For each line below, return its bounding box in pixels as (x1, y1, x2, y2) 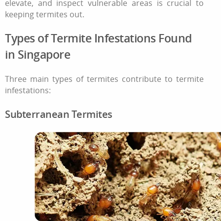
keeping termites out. (5, 8, 84, 20)
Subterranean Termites (5, 108, 112, 121)
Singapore (17, 46, 70, 63)
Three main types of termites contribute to (5, 73, 177, 84)
